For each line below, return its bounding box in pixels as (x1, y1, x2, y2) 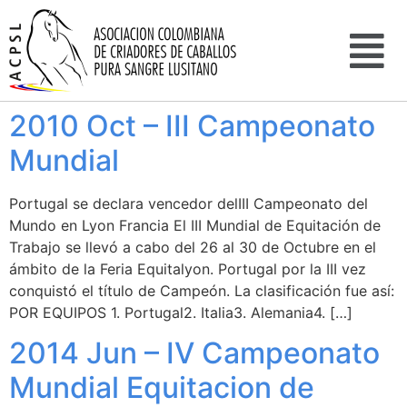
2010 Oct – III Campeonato (9, 108, 375, 144)
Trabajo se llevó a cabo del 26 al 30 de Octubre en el (9, 238, 376, 256)
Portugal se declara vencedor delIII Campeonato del (9, 194, 368, 213)
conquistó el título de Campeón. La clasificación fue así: (9, 282, 394, 300)
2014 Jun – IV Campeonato (9, 335, 380, 372)
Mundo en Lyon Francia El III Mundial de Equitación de (9, 216, 381, 234)
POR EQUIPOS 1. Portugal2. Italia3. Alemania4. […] (9, 303, 352, 322)
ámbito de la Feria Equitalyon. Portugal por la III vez (9, 260, 366, 278)
